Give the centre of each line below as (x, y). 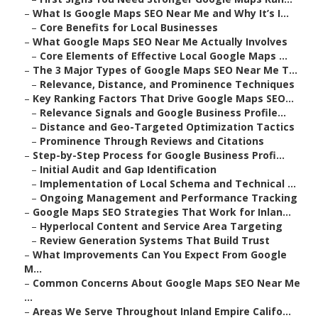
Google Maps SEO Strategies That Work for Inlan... (162, 212)
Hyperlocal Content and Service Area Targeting (161, 226)
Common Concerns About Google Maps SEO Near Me (166, 283)
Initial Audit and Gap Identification (128, 170)
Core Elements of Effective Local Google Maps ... (164, 56)
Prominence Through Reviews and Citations (152, 141)
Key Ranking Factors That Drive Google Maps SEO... (163, 99)
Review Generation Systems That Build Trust (155, 241)
